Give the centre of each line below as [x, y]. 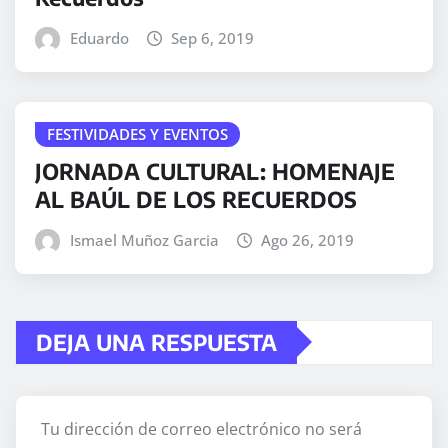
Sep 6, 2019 [213, 38]
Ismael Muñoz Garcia [144, 239]
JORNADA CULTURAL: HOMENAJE [215, 170]
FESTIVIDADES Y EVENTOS [137, 134]
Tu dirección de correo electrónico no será [201, 428]
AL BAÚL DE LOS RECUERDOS [196, 198]
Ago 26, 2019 [308, 239]
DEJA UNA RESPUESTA [156, 341]
